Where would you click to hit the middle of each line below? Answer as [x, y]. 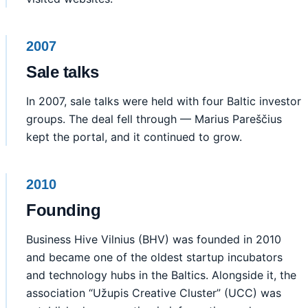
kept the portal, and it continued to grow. [134, 137]
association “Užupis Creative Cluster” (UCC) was [154, 293]
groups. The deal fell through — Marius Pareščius [154, 119]
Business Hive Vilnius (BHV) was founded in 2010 [154, 240]
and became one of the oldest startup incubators [154, 257]
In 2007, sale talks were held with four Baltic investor [164, 101]
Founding [64, 210]
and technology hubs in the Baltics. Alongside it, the [161, 275]
